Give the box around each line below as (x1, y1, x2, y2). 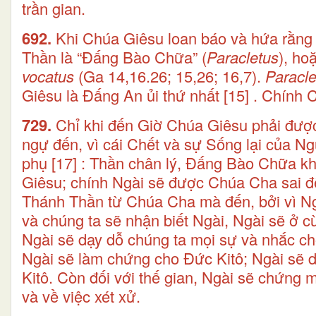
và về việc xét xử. (22, 284, 140, 307)
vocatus (22, 64, 74, 87)
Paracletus (207, 45, 279, 68)
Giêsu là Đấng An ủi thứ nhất (22, 83, 219, 106)
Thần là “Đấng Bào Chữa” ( (22, 45, 207, 68)
